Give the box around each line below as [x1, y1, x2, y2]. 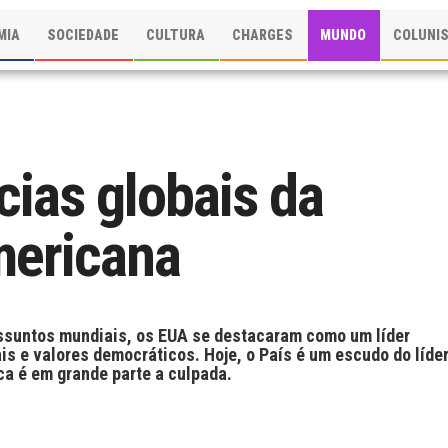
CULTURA [146, 27, 206, 43]
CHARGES [232, 27, 294, 43]
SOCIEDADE [47, 27, 120, 43]
